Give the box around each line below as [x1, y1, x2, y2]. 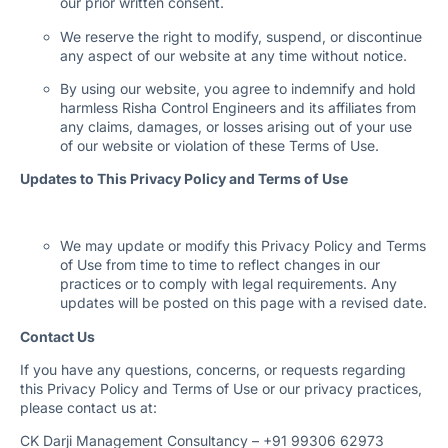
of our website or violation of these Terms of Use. [60, 136, 379, 154]
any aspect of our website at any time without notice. [60, 46, 407, 64]
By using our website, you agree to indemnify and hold [60, 79, 416, 97]
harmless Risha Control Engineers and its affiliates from [60, 98, 416, 116]
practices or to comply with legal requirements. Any [60, 275, 397, 293]
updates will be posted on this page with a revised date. [60, 294, 427, 312]
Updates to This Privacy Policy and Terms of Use [20, 170, 348, 188]
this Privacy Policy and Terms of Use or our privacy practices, [20, 379, 422, 397]
